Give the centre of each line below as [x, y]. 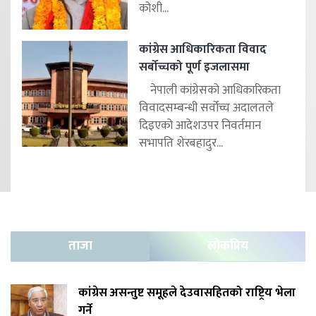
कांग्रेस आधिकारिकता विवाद [203, 49]
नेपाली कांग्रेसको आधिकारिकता [210, 90]
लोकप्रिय [227, 246]
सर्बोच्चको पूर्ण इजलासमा [194, 67]
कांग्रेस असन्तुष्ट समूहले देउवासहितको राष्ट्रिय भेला [187, 292]
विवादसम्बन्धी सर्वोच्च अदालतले [206, 108]
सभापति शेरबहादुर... [181, 143]
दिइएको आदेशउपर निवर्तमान [200, 125]
